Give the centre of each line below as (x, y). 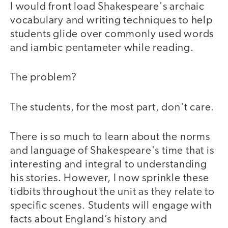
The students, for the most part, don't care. (112, 107)
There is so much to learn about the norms (110, 137)
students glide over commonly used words (112, 34)
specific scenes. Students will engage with (111, 206)
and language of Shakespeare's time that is (112, 151)
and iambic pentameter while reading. (102, 48)
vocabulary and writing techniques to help (111, 20)
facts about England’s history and (89, 220)
